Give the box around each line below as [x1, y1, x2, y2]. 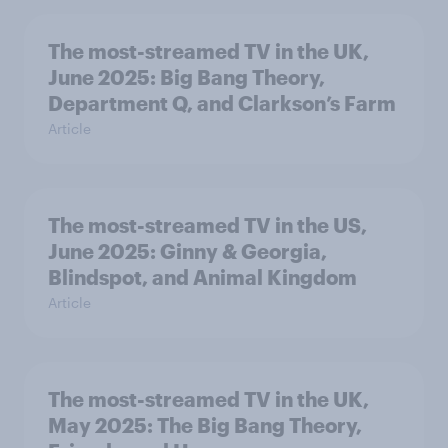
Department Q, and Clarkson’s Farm [48, 91, 396, 116]
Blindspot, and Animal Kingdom [48, 265, 357, 290]
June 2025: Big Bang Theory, [48, 65, 325, 90]
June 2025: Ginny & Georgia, [48, 239, 327, 264]
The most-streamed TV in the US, [48, 213, 367, 238]
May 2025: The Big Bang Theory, [48, 413, 362, 438]
